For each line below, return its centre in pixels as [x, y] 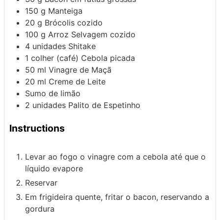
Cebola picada [108, 58]
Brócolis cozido [74, 23]
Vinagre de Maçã [80, 70]
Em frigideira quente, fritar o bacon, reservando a [117, 197]
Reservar [41, 182]
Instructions [37, 128]
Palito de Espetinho [104, 105]
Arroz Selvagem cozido [92, 35]
